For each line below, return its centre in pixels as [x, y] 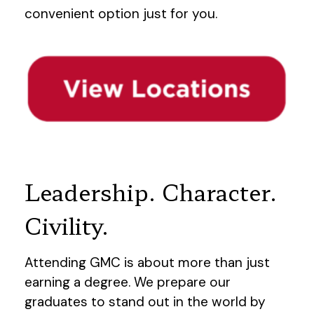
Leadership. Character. [151, 191]
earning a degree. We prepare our [128, 282]
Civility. [67, 225]
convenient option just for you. [121, 14]
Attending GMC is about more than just [147, 262]
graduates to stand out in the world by [145, 301]
